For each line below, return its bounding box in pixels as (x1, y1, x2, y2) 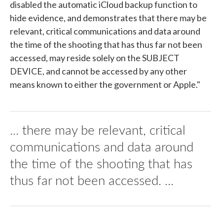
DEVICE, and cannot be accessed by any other (10, 66, 187, 77)
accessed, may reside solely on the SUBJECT (10, 52, 180, 64)
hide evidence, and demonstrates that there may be (10, 12, 207, 24)
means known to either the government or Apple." (10, 79, 200, 90)
